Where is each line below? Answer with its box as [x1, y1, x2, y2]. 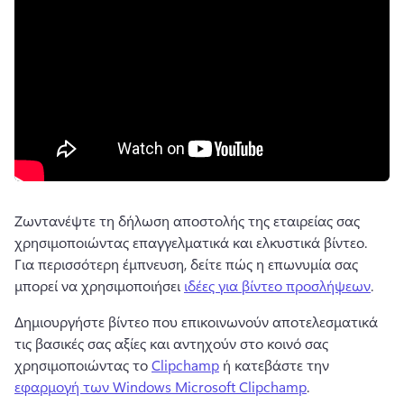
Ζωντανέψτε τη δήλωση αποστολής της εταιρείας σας [14, 211, 360, 230]
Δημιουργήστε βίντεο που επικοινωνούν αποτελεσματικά [14, 312, 378, 331]
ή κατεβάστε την [219, 355, 333, 374]
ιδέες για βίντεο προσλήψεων [184, 276, 371, 295]
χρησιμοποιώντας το [14, 355, 151, 374]
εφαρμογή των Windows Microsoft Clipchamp [14, 377, 307, 396]
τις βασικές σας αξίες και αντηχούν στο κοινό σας [14, 334, 328, 353]
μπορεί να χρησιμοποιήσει [14, 276, 184, 295]
